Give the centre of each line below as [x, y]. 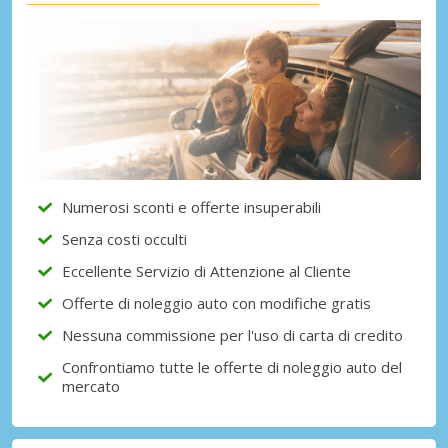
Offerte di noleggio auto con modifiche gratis [216, 302]
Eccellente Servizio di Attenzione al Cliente [206, 270]
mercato [91, 385]
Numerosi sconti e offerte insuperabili [191, 206]
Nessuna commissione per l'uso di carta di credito [232, 334]
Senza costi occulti [124, 238]
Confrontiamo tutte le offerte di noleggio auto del [232, 366]
